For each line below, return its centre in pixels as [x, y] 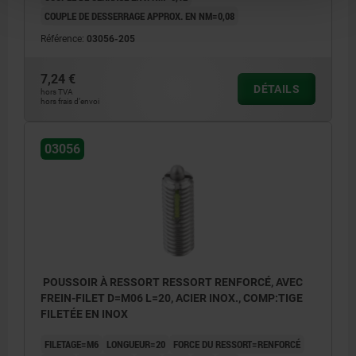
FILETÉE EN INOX [84, 314]
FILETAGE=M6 [72, 344]
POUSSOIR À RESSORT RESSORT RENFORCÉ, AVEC [172, 282]
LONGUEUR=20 [136, 344]
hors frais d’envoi [70, 101]
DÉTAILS [277, 89]
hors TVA [57, 91]
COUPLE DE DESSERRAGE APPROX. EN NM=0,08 [139, 15]
